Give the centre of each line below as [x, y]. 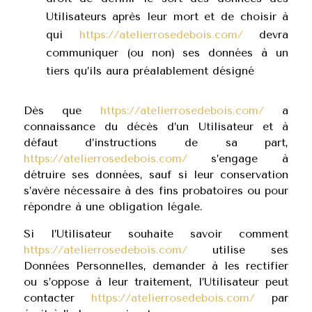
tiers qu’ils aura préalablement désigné [150, 71]
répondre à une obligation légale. [113, 206]
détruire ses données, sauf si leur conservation [156, 174]
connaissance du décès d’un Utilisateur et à [156, 126]
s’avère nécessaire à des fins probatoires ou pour [156, 190]
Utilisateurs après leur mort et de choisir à [167, 16]
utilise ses [238, 250]
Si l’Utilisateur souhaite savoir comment [156, 234]
